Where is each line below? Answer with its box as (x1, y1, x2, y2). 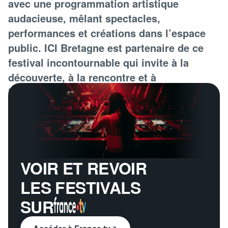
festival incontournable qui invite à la (8, 55, 189, 70)
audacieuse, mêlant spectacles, (8, 11, 160, 26)
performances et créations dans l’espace (8, 25, 206, 41)
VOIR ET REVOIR (20, 156, 147, 180)
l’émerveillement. (8, 84, 92, 100)
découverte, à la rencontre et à (8, 70, 156, 85)
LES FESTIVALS (20, 176, 141, 199)
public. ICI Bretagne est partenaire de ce (8, 40, 204, 55)
